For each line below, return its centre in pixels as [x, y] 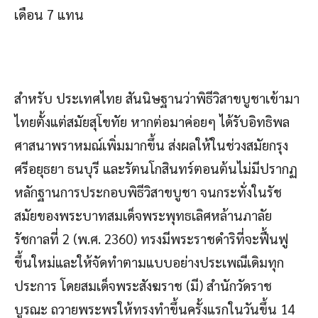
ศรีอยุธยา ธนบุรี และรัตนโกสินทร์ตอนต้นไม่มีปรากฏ [156, 168]
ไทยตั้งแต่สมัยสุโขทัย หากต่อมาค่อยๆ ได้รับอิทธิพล [152, 121]
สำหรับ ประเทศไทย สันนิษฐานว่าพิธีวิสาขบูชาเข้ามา [157, 98]
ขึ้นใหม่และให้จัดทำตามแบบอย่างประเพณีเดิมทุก [149, 262]
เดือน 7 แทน [49, 14]
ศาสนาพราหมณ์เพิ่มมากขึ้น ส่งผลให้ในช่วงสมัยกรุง [151, 144]
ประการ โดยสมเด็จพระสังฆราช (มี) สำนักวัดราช [143, 285]
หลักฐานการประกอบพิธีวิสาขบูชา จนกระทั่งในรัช [148, 191]
